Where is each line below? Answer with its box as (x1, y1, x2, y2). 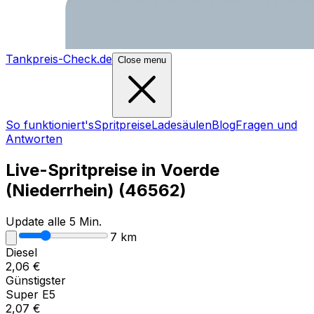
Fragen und (235, 118, 297, 132)
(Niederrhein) (6, 179, 114, 200)
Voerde (161, 159, 219, 180)
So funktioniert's (6, 118, 94, 132)
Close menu (118, 55, 166, 65)
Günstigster (6, 273, 66, 287)
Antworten (6, 132, 62, 146)
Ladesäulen (151, 118, 212, 132)
